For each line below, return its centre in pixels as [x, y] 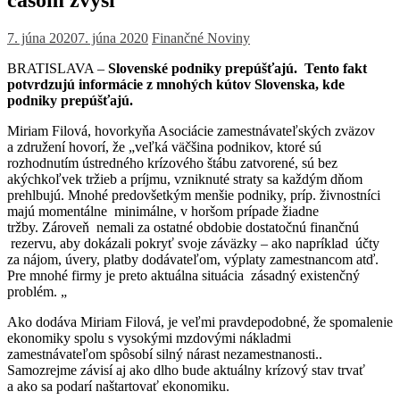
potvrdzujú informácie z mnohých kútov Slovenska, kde [176, 84]
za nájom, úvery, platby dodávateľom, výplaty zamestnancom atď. [193, 259]
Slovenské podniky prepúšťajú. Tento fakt [237, 68]
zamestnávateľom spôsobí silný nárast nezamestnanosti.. [165, 354]
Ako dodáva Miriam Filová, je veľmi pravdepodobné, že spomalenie [200, 321]
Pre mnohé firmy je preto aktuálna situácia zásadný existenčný [183, 275]
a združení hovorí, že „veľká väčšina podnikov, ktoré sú [164, 146]
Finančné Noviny [201, 37]
